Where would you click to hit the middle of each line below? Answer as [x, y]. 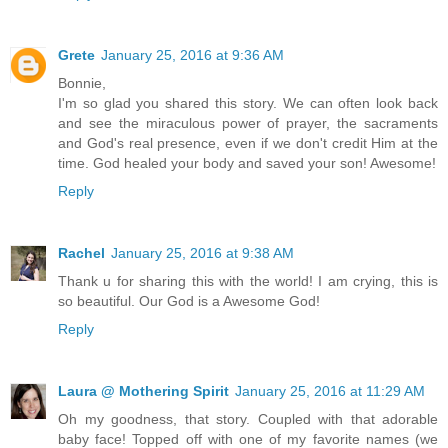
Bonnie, [82, 82]
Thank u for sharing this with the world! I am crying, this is [248, 280]
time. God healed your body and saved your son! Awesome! [247, 162]
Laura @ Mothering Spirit [143, 390]
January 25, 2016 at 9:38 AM [202, 252]
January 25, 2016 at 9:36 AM [192, 54]
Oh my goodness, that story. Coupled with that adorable [248, 418]
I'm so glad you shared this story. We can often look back [248, 102]
